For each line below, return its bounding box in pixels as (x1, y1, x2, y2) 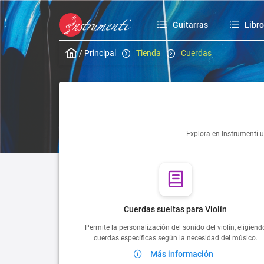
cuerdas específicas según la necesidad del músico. (93, 233, 258, 242)
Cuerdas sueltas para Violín (124, 204, 227, 214)
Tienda (136, 48, 161, 58)
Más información (150, 249, 213, 259)
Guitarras (172, 20, 208, 30)
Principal (84, 48, 116, 58)
